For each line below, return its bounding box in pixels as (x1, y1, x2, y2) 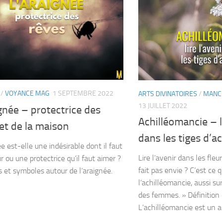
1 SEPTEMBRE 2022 (53, 89, 113, 98)
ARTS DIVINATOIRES (138, 89, 197, 98)
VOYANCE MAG (5, 89, 50, 98)
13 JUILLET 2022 (138, 101, 187, 110)
